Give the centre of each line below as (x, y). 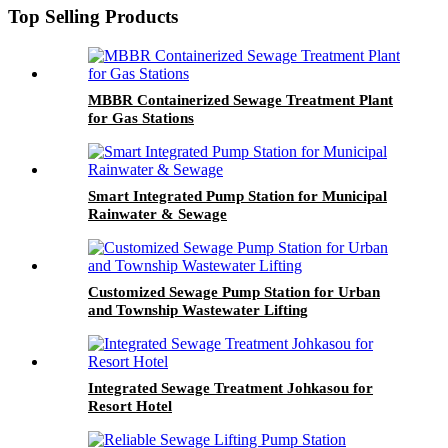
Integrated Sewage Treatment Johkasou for (230, 387)
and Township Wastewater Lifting (198, 309)
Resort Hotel (130, 405)
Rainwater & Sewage (157, 213)
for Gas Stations (141, 117)
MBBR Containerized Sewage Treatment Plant (240, 99)
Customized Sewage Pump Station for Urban (234, 291)
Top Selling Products (93, 17)
